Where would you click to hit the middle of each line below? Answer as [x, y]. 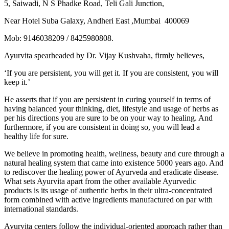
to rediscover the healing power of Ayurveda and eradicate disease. [111, 172]
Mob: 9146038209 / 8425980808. [59, 38]
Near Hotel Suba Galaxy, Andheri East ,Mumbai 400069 [97, 20]
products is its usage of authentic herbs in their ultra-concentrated [108, 190]
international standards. [41, 209]
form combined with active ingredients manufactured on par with [108, 199]
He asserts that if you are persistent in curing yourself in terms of [107, 99]
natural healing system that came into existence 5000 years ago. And [114, 163]
